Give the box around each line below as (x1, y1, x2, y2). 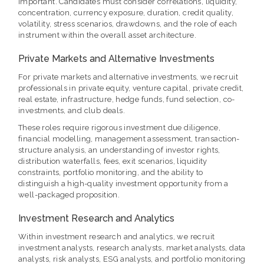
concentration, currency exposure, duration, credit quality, (18, 8, 234, 18)
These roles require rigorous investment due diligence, (18, 123, 221, 133)
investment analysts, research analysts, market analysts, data (18, 243, 246, 253)
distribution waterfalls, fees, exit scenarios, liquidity (18, 157, 207, 166)
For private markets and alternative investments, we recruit (18, 72, 239, 82)
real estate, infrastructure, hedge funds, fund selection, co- (18, 95, 235, 104)
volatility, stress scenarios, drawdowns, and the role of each (18, 19, 237, 29)
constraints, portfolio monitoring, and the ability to (18, 168, 203, 177)
